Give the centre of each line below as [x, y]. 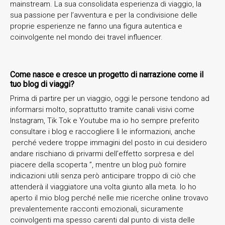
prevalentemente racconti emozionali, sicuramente [97, 209]
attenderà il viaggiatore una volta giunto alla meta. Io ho [103, 187]
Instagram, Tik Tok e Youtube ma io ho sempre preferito [105, 120]
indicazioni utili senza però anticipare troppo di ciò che [103, 176]
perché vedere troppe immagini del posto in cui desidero [108, 142]
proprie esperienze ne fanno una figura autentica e [96, 26]
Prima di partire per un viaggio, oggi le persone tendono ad [110, 98]
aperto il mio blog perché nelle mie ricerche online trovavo [109, 198]
